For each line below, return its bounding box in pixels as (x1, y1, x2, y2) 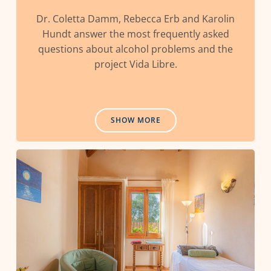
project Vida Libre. (94, 57, 177, 71)
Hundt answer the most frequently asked (42, 27, 229, 41)
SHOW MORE (110, 114, 161, 125)
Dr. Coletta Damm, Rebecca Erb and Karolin (36, 11, 235, 25)
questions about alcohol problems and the (38, 42, 233, 56)
